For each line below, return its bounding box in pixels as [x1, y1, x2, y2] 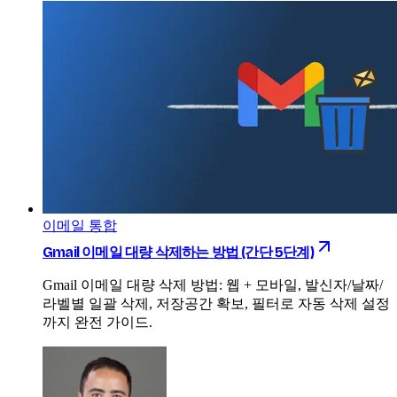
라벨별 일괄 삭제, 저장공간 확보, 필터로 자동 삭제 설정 [43, 295, 390, 311]
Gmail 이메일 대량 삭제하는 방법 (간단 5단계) [43, 243, 314, 261]
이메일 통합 [43, 217, 117, 233]
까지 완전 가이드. [43, 314, 152, 330]
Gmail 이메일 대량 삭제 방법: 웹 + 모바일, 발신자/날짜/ [43, 276, 383, 292]
